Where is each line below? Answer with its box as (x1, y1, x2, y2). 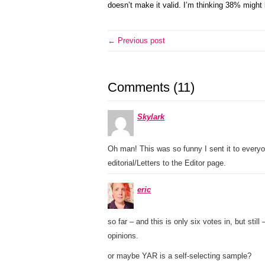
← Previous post (108, 36, 165, 45)
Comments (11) (108, 80, 195, 95)
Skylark (137, 112, 164, 121)
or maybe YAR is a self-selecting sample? (108, 251, 251, 260)
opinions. (108, 231, 138, 240)
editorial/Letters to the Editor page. (108, 159, 226, 167)
